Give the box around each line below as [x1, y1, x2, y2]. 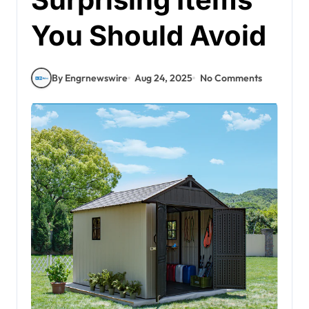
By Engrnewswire [52, 71, 128, 84]
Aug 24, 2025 [134, 71, 193, 84]
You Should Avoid [31, 19, 266, 52]
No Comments [199, 71, 262, 84]
